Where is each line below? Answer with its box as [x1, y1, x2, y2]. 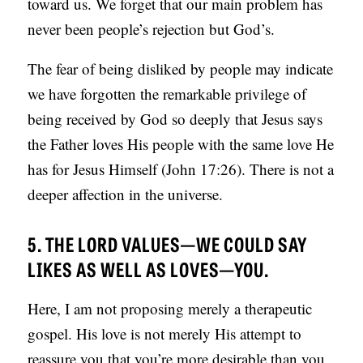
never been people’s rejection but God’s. [28, 19, 275, 40]
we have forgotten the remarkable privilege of [28, 83, 307, 105]
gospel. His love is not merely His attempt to [28, 323, 302, 344]
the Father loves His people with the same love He [28, 134, 335, 155]
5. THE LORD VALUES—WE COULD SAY [28, 229, 308, 258]
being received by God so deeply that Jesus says [28, 109, 323, 130]
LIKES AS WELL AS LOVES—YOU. [28, 254, 270, 284]
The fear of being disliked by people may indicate [28, 58, 334, 79]
